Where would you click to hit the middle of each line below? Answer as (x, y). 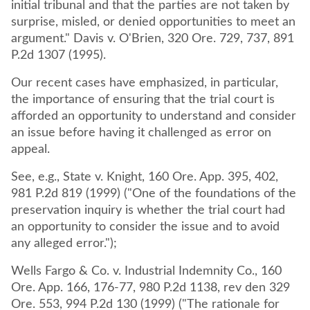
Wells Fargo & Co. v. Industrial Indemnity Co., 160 (146, 271)
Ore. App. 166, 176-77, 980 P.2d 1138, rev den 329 (151, 288)
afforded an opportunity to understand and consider (154, 116)
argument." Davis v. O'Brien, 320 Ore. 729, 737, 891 (153, 39)
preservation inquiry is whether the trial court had (148, 210)
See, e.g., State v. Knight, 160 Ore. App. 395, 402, (145, 177)
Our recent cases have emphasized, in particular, (145, 83)
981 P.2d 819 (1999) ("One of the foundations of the (154, 194)
